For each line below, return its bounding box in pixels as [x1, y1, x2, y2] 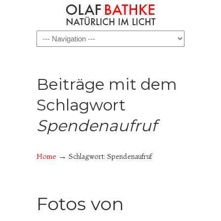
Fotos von [37, 193, 124, 215]
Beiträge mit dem [37, 74, 177, 94]
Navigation [37, 33, 86, 43]
